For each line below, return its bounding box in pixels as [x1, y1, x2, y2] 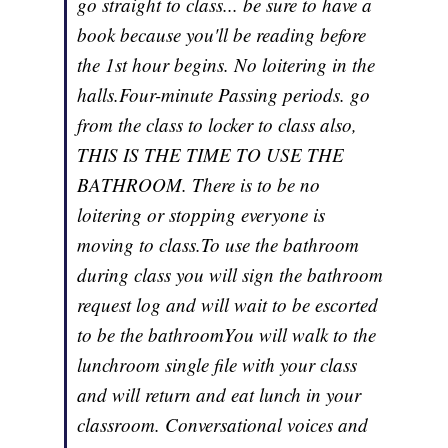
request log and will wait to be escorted [77, 292, 379, 318]
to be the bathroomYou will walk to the [77, 322, 377, 348]
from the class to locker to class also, [77, 112, 358, 138]
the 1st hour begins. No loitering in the [77, 52, 376, 78]
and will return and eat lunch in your [77, 382, 362, 408]
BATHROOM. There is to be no [77, 172, 321, 198]
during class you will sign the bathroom [77, 262, 384, 288]
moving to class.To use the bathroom [77, 232, 360, 258]
